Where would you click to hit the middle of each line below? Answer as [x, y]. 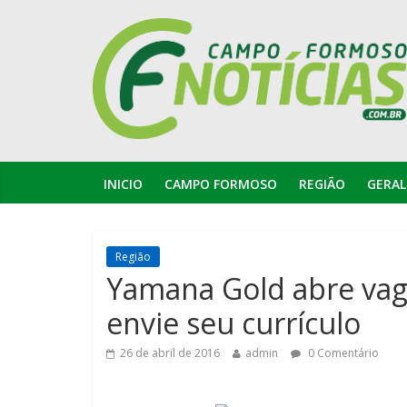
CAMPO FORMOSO [221, 184]
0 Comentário [342, 352]
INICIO [123, 184]
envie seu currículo [233, 323]
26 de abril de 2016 [170, 352]
